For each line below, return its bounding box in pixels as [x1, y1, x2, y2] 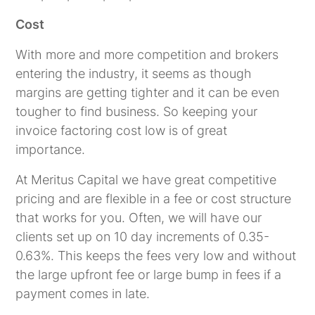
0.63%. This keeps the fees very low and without [15, 247, 297, 263]
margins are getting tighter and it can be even [15, 84, 280, 100]
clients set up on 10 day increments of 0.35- [15, 229, 270, 244]
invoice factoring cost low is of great [15, 122, 228, 138]
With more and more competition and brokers [15, 46, 279, 62]
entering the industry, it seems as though [15, 65, 252, 81]
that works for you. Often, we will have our [15, 210, 262, 225]
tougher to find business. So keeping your [15, 103, 258, 119]
